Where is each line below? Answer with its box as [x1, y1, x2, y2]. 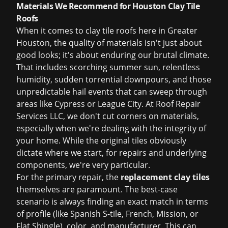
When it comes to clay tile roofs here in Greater [16, 25, 197, 36]
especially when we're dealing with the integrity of [16, 123, 206, 134]
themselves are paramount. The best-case [16, 184, 178, 195]
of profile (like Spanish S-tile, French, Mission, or [16, 208, 198, 219]
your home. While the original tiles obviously [16, 135, 186, 146]
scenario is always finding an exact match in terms [16, 196, 208, 207]
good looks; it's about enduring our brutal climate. [16, 49, 209, 61]
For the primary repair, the [16, 172, 121, 183]
